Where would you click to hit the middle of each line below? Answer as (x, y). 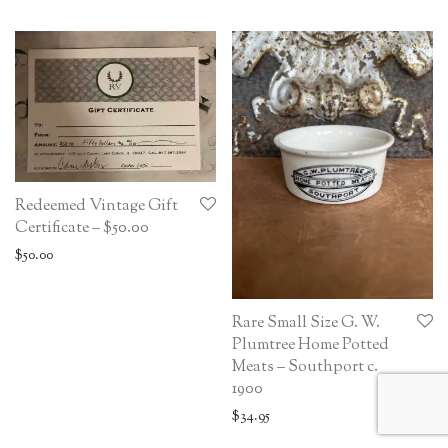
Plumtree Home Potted (310, 345)
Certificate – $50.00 (82, 228)
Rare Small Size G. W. (306, 323)
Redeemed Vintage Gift (96, 206)
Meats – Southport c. (305, 367)
